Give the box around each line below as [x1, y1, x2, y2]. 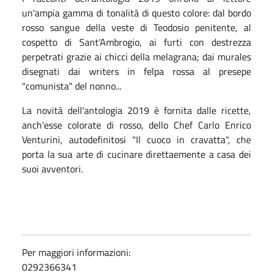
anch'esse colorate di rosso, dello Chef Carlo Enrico [22, 117, 251, 132]
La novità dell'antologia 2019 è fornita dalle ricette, [22, 102, 251, 118]
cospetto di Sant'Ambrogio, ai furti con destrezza [22, 34, 251, 49]
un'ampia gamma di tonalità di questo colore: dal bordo [22, 5, 251, 20]
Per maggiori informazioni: [22, 244, 130, 260]
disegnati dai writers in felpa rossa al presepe [22, 63, 251, 79]
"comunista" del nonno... [22, 78, 121, 93]
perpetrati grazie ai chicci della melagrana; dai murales [22, 49, 251, 64]
